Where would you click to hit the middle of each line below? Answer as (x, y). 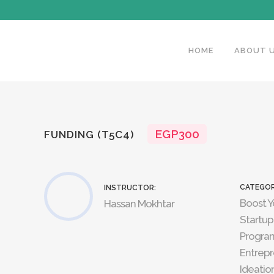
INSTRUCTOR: (130, 188)
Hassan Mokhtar (139, 204)
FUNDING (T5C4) (89, 135)
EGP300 (177, 134)
